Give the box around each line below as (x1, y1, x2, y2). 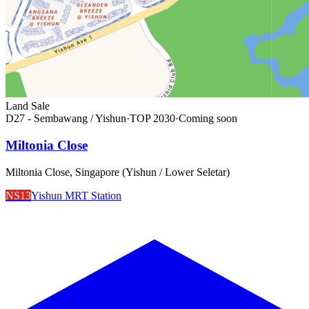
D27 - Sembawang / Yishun (6, 112, 126, 125)
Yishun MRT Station (31, 189, 121, 201)
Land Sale (6, 100, 50, 112)
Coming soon (179, 112, 237, 125)
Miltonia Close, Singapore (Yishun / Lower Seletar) (6, 166, 230, 178)
